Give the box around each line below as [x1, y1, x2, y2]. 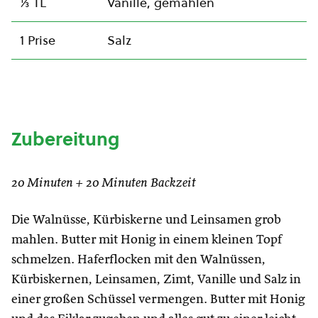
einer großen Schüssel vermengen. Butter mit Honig [11, 293, 305, 306]
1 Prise [20, 31, 55, 49]
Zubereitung [11, 126, 119, 152]
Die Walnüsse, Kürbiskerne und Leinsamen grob [11, 214, 281, 226]
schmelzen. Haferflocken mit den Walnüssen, [11, 253, 265, 266]
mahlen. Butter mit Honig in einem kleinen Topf [11, 234, 282, 246]
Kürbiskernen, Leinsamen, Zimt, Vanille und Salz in [11, 273, 301, 286]
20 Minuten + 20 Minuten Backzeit [11, 177, 196, 190]
